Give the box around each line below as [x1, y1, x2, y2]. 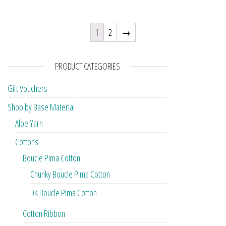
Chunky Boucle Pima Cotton [30, 168, 110, 181]
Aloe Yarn [15, 117, 43, 130]
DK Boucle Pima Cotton [30, 187, 97, 199]
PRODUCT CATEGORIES [54, 60, 120, 73]
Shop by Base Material [8, 101, 75, 114]
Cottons [15, 136, 38, 148]
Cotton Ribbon [23, 207, 65, 220]
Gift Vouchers [8, 82, 47, 95]
